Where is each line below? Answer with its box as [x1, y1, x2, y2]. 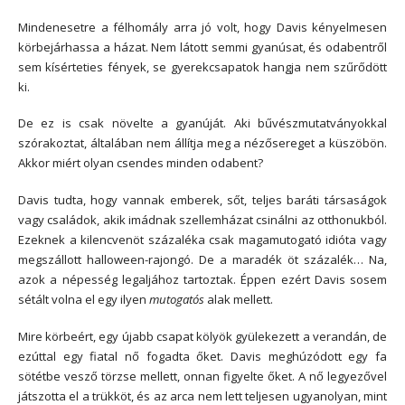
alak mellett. [204, 291, 273, 308]
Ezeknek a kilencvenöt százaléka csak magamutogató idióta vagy [18, 231, 387, 249]
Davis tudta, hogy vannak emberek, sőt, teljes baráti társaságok [18, 192, 387, 209]
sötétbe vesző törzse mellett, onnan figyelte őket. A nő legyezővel [18, 367, 387, 384]
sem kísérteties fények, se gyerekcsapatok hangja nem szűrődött [18, 58, 387, 75]
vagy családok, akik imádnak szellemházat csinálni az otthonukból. [18, 212, 387, 229]
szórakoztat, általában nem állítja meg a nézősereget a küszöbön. [18, 135, 387, 152]
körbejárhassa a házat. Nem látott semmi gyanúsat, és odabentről [18, 38, 387, 55]
